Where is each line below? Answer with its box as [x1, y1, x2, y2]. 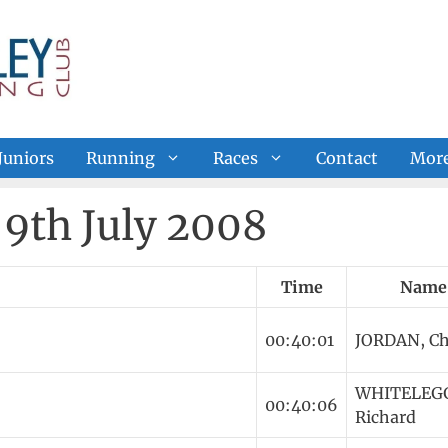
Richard [355, 406, 416, 427]
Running [86, 147, 155, 168]
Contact [316, 147, 378, 168]
